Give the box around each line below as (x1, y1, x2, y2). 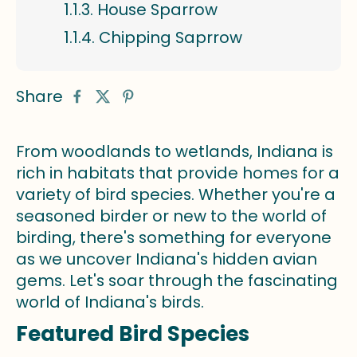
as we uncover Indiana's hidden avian (16, 248, 317, 270)
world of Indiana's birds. (16, 291, 204, 313)
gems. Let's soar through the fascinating (16, 269, 338, 292)
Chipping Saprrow (99, 26, 242, 49)
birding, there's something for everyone (16, 226, 331, 249)
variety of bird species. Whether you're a (16, 183, 335, 206)
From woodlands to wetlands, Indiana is (16, 140, 333, 163)
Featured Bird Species (16, 320, 249, 349)
